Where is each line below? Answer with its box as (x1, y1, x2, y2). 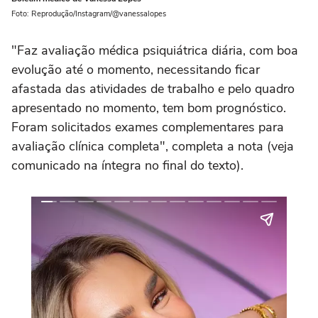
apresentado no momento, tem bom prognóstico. (11, 99, 286, 117)
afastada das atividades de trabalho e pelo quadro (11, 80, 295, 98)
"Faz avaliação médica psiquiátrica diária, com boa (11, 42, 298, 60)
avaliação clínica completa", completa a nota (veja (11, 138, 294, 155)
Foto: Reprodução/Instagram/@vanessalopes (11, 9, 166, 20)
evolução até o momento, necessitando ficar (11, 61, 260, 79)
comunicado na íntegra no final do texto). (11, 157, 243, 175)
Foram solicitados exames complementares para (11, 119, 284, 136)
